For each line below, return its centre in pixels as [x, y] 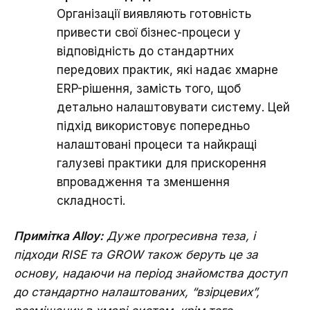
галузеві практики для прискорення [162, 163]
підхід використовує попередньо [153, 126]
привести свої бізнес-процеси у [149, 32]
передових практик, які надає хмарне [167, 70]
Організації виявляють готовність [154, 13]
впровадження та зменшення [143, 182]
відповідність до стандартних [145, 51]
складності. [91, 200]
